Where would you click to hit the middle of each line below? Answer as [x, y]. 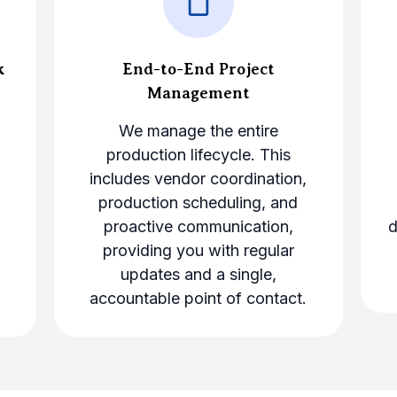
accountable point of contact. [198, 298]
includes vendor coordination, [198, 178]
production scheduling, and [198, 202]
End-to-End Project [198, 69]
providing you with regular [198, 250]
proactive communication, [198, 226]
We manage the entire [198, 130]
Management [198, 93]
